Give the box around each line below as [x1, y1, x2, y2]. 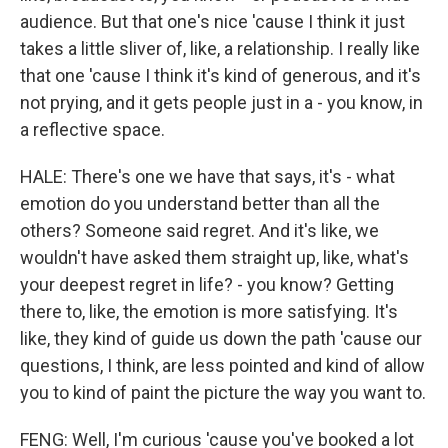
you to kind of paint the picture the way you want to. [20, 382, 426, 404]
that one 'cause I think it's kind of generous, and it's [20, 65, 421, 87]
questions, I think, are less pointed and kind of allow [20, 355, 425, 377]
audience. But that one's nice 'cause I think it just [20, 11, 405, 33]
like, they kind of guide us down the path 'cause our [20, 328, 422, 350]
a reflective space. [20, 119, 165, 141]
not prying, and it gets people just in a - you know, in [20, 92, 423, 114]
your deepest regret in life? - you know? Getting [20, 274, 394, 296]
